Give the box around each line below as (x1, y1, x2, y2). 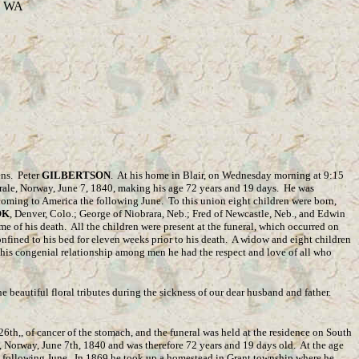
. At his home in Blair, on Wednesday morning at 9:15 (111, 169, 344, 181)
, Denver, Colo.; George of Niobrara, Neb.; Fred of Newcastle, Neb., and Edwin (10, 208, 345, 220)
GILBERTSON (42, 169, 111, 181)
